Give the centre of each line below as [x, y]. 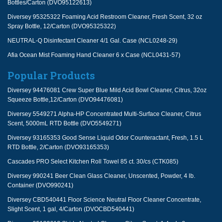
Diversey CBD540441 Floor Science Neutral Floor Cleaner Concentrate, [104, 200]
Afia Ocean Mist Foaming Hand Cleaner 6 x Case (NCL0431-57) [94, 55]
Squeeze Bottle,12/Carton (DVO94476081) [65, 100]
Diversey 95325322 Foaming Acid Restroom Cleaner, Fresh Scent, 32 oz [105, 17]
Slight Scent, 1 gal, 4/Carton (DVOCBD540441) [71, 209]
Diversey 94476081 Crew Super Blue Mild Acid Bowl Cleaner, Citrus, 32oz [107, 90]
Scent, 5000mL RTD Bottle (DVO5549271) [64, 123]
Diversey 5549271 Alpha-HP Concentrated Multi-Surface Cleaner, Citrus [104, 114]
